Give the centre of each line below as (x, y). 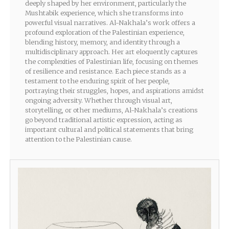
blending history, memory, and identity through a (102, 42)
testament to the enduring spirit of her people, (97, 81)
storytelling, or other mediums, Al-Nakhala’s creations (111, 110)
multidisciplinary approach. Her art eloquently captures (111, 52)
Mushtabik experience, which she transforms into (104, 13)
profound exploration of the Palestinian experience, (105, 32)
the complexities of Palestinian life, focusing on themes (111, 62)
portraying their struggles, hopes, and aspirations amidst (114, 91)
